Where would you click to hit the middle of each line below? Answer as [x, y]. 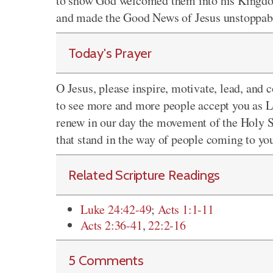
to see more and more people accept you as [161, 105]
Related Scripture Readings [144, 175]
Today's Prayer [110, 53]
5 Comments [106, 260]
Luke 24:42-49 [116, 209]
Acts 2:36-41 [112, 225]
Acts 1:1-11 [186, 209]
